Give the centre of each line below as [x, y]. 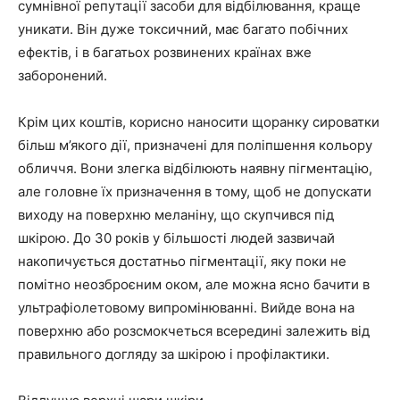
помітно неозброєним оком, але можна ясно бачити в [194, 285]
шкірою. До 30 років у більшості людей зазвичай [176, 238]
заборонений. [62, 76]
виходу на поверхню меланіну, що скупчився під [176, 215]
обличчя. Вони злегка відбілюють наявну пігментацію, [195, 169]
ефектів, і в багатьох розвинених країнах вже [165, 53]
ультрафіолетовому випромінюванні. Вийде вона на [186, 308]
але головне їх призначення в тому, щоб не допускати [195, 192]
